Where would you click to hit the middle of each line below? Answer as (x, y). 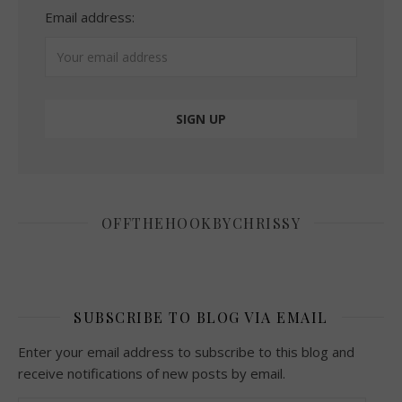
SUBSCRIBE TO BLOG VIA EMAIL (201, 317)
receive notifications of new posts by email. (152, 373)
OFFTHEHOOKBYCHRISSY (201, 223)
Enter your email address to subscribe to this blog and (186, 351)
